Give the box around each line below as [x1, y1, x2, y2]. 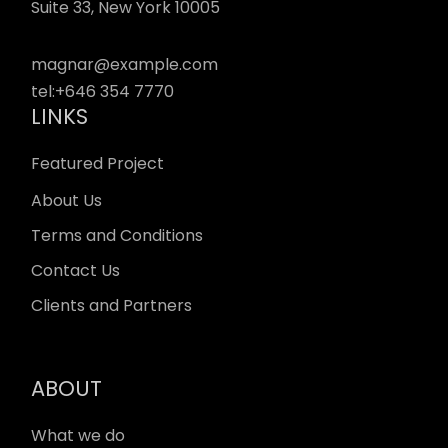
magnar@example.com [31, 52, 219, 76]
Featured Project [31, 151, 165, 175]
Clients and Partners [31, 293, 193, 317]
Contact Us [31, 258, 121, 282]
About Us [31, 188, 103, 212]
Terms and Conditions [31, 223, 204, 247]
